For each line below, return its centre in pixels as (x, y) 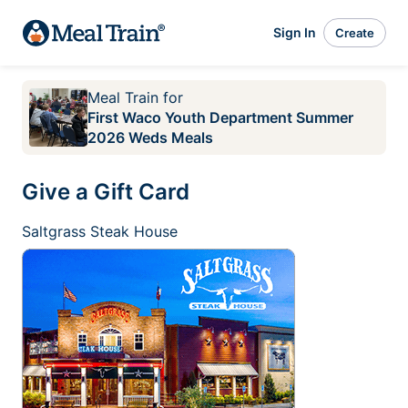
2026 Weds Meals (150, 138)
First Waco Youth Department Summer (220, 117)
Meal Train (123, 97)
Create (355, 32)
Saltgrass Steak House (100, 231)
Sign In (295, 32)
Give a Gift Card (106, 192)
